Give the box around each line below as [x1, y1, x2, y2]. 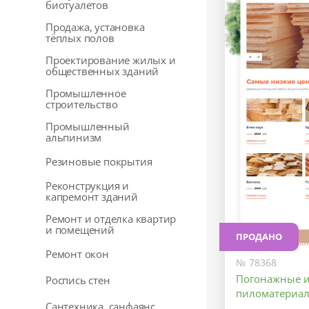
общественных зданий [46, 64, 159, 78]
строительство [46, 97, 118, 111]
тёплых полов [46, 31, 114, 45]
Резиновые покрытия [46, 154, 152, 168]
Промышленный [46, 119, 130, 133]
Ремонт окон [46, 247, 109, 261]
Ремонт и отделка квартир [46, 212, 177, 226]
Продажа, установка [46, 20, 145, 34]
